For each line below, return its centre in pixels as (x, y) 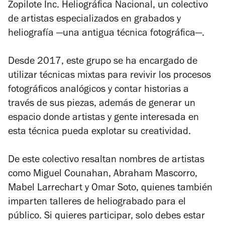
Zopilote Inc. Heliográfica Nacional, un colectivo (108, 6)
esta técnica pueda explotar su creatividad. (99, 133)
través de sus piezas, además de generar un (102, 105)
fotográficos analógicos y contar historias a (98, 91)
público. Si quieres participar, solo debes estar (106, 217)
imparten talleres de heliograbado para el (97, 203)
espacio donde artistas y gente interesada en (103, 119)
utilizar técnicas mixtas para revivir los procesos (109, 77)
